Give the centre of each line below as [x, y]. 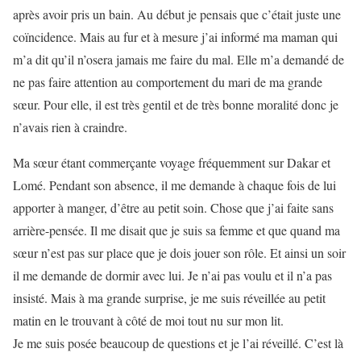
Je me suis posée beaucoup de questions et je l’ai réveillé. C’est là [178, 343]
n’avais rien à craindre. [70, 127]
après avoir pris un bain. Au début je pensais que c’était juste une [177, 15]
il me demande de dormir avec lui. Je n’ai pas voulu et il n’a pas [172, 276]
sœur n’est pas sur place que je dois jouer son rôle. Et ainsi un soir [179, 253]
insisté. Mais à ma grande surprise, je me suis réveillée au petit [169, 298]
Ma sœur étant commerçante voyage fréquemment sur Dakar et [172, 163]
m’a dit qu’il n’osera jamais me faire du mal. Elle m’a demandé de [178, 60]
